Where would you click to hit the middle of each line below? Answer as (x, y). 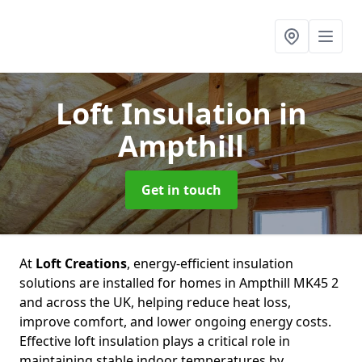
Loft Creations (81, 263)
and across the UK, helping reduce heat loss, (155, 302)
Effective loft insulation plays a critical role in (155, 341)
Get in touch (181, 190)
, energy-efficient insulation (210, 263)
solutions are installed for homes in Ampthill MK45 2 (179, 283)
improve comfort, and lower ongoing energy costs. (175, 322)
